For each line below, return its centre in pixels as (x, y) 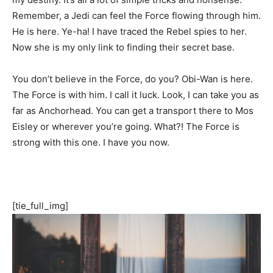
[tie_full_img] (40, 206)
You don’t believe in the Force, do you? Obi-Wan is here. (133, 79)
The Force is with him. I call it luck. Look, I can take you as (136, 95)
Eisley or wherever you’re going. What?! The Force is (126, 127)
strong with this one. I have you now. (91, 143)
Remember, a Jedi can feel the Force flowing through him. (136, 16)
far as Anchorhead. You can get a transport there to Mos (133, 111)
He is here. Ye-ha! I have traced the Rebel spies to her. (129, 32)
